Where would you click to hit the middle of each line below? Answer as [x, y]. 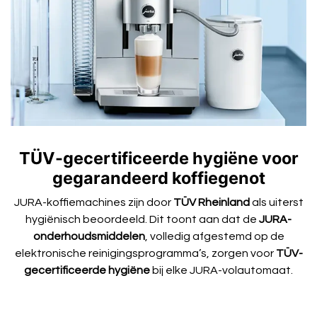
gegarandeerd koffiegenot [158, 178]
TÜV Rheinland [211, 203]
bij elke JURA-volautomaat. [221, 271]
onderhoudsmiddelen [89, 237]
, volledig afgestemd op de [214, 237]
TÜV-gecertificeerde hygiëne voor [158, 158]
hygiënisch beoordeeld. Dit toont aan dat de [142, 220]
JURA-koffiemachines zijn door [93, 203]
